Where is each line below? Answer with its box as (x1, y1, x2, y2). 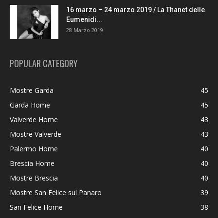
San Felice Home (10, 202, 63, 212)
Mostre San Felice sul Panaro (10, 188, 102, 197)
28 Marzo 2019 (66, 26, 103, 34)
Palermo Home (10, 144, 58, 153)
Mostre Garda (10, 86, 54, 95)
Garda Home (10, 100, 50, 109)
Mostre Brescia (10, 173, 58, 182)
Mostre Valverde (10, 129, 61, 139)
